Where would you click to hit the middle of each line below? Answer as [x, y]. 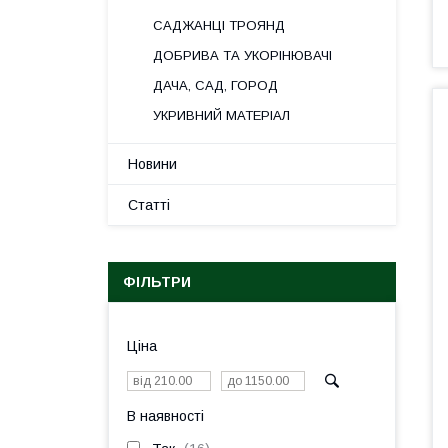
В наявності [165, 416]
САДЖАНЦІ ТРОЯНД [219, 25]
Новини [152, 164]
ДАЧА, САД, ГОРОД [215, 85]
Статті [149, 205]
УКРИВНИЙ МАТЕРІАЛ [221, 115]
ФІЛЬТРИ [157, 282]
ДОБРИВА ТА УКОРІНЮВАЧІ [242, 55]
